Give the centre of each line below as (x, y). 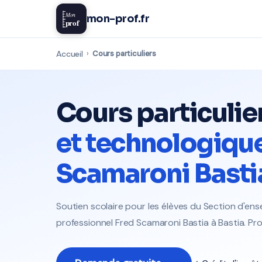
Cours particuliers (124, 54)
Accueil (70, 54)
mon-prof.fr (118, 19)
